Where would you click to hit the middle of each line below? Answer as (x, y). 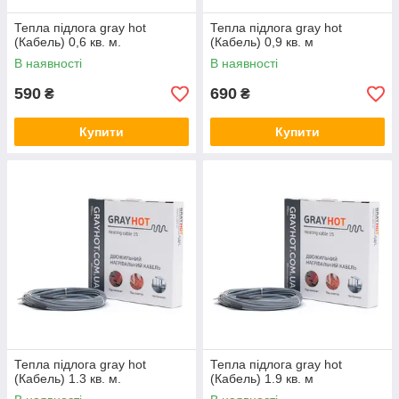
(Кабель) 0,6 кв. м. (68, 42)
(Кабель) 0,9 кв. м (262, 42)
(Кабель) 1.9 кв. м (262, 379)
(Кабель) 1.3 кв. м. (68, 379)
